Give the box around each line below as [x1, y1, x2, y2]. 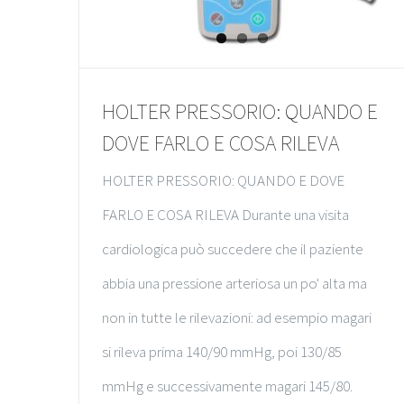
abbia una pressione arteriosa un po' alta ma [102, 273, 367, 294]
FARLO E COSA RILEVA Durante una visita [102, 205, 349, 225]
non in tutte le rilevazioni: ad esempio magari [102, 308, 372, 328]
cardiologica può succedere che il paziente [102, 239, 363, 260]
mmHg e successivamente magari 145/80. [102, 376, 353, 397]
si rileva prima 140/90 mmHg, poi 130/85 [102, 342, 342, 363]
